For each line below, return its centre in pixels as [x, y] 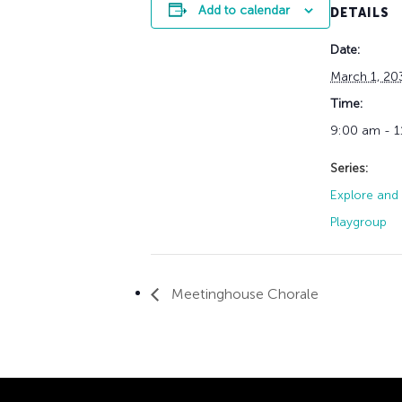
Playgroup [358, 222]
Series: [350, 168]
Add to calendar [244, 10]
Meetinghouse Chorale [243, 293]
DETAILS [360, 13]
